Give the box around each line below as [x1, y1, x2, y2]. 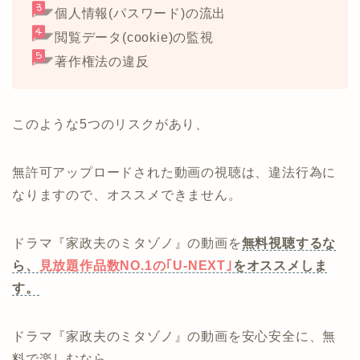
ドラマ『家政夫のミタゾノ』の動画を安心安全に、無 [12, 329, 337, 343]
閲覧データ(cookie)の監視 [55, 30, 214, 44]
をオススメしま [232, 258, 328, 272]
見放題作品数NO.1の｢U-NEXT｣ [39, 258, 233, 272]
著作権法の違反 [55, 54, 149, 68]
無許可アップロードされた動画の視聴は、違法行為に [12, 165, 337, 179]
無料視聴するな [241, 235, 337, 250]
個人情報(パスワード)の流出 [55, 6, 227, 20]
